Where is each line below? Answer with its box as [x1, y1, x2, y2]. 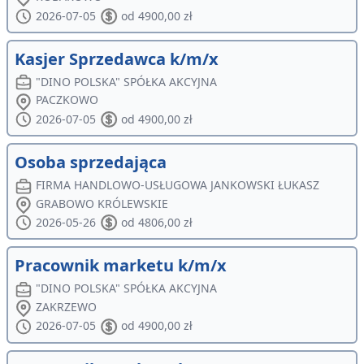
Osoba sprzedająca [15, 151, 167, 174]
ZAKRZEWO [36, 298, 97, 314]
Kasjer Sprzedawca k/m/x [15, 47, 219, 70]
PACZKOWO [36, 92, 99, 108]
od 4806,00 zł [120, 214, 193, 231]
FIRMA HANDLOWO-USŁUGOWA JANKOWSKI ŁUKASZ [36, 177, 320, 193]
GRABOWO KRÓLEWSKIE [36, 195, 169, 211]
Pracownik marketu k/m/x [15, 254, 227, 277]
